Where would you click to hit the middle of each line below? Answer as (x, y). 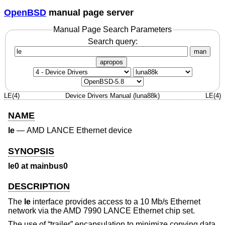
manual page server (90, 12)
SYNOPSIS (31, 151)
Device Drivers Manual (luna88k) (113, 95)
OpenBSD (25, 12)
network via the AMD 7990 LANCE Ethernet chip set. (101, 210)
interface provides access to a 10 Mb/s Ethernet (116, 201)
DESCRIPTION (39, 187)
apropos (111, 62)
